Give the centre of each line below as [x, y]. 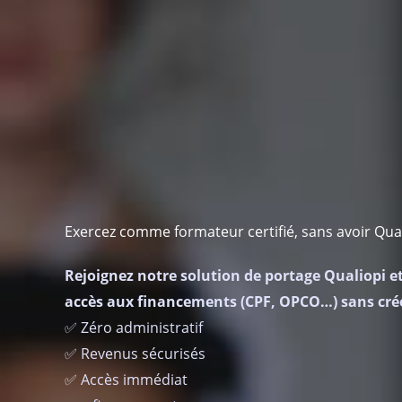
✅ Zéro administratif [134, 327]
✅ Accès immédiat [126, 379]
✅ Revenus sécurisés [135, 353]
